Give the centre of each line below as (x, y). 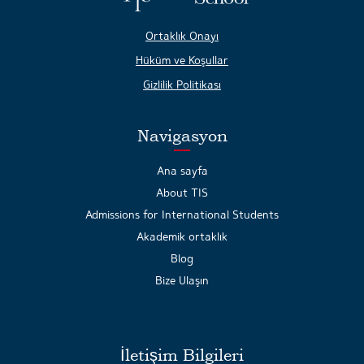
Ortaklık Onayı (182, 35)
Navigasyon (182, 135)
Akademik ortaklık (182, 236)
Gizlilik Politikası (182, 84)
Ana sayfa (182, 170)
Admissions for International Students (182, 214)
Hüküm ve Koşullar (182, 60)
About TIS (182, 192)
